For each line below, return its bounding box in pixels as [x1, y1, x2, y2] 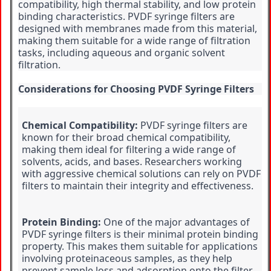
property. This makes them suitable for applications [22, 240, 258, 253]
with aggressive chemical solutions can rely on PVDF [22, 167, 261, 181]
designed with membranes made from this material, [18, 22, 257, 36]
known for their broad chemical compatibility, [22, 131, 230, 145]
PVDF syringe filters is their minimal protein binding [22, 227, 258, 241]
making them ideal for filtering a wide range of [22, 143, 236, 157]
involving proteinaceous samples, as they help [22, 252, 232, 266]
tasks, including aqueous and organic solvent [18, 46, 225, 60]
